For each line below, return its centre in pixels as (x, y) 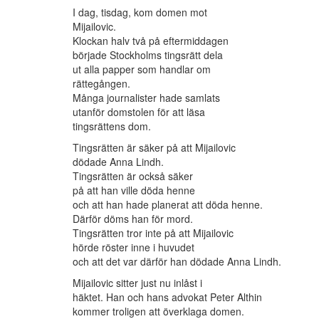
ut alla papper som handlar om (142, 69)
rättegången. (101, 84)
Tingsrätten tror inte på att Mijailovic (153, 233)
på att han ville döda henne (134, 190)
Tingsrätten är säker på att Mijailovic (154, 148)
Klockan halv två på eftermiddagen (151, 41)
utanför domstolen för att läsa (139, 112)
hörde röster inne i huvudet (134, 247)
